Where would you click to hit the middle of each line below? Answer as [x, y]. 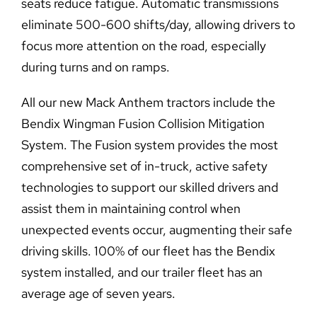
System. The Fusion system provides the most [149, 145]
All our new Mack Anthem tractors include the [148, 103]
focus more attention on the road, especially [143, 46]
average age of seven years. [98, 294]
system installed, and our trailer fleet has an [142, 272]
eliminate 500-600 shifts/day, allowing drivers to [158, 25]
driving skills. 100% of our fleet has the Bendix [148, 251]
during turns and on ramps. [95, 67]
